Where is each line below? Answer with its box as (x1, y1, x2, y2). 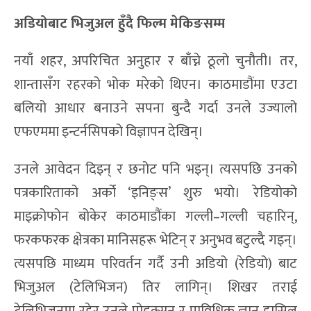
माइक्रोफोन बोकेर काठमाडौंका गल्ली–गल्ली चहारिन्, (14, 204, 297, 228)
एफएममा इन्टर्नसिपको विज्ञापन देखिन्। (14, 119, 203, 144)
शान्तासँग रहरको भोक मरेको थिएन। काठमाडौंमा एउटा (14, 72, 297, 96)
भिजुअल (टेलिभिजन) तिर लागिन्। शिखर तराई (14, 275, 297, 299)
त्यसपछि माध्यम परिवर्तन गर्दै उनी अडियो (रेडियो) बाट (14, 251, 297, 276)
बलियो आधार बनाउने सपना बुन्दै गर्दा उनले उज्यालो (14, 96, 297, 120)
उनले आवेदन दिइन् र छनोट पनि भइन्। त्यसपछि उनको (14, 157, 297, 181)
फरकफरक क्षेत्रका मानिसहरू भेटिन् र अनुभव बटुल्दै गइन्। (14, 228, 297, 252)
